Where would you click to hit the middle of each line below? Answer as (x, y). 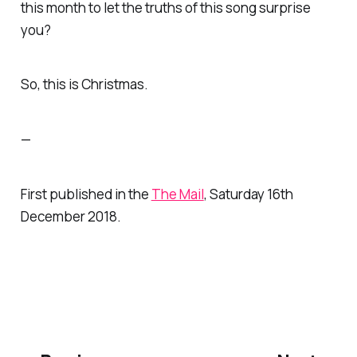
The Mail (177, 194)
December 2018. (71, 217)
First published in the (86, 194)
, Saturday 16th (248, 194)
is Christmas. (107, 84)
